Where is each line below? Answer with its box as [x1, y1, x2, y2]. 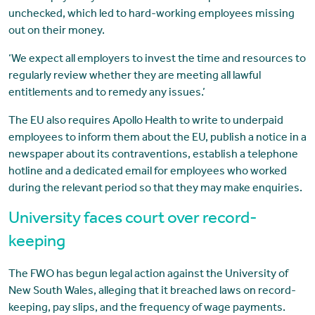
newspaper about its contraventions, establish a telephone [8, 149, 298, 161]
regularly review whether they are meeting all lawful [8, 70, 261, 82]
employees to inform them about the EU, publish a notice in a [8, 132, 307, 144]
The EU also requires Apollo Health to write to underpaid [8, 115, 283, 127]
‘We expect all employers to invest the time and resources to [8, 53, 306, 65]
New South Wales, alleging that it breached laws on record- [8, 285, 296, 297]
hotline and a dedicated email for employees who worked [8, 166, 287, 178]
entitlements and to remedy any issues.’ [8, 87, 205, 99]
